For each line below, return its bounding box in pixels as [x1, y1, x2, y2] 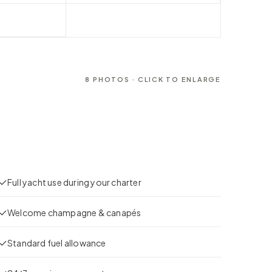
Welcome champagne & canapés [7, 206, 141, 218]
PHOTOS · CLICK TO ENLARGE [90, 75, 221, 83]
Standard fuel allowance [7, 237, 106, 248]
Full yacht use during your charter [7, 176, 141, 188]
